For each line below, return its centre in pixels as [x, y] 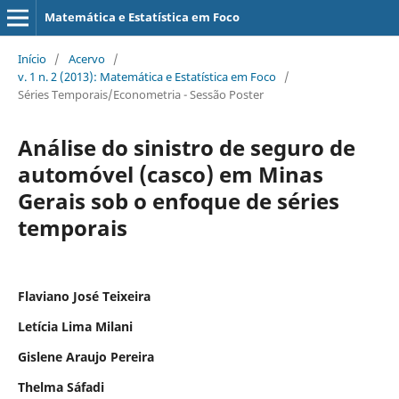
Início [32, 58]
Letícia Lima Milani [75, 326]
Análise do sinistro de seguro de [186, 147]
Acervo [86, 58]
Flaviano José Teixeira [84, 296]
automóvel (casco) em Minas [170, 174]
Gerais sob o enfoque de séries [178, 200]
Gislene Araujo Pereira [85, 356]
